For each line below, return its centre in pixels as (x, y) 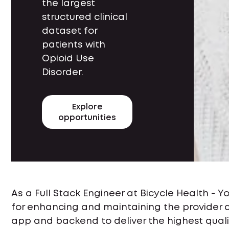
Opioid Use (68, 59)
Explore (87, 107)
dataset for (70, 31)
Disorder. (63, 73)
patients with (74, 45)
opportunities (87, 118)
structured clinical (85, 18)
